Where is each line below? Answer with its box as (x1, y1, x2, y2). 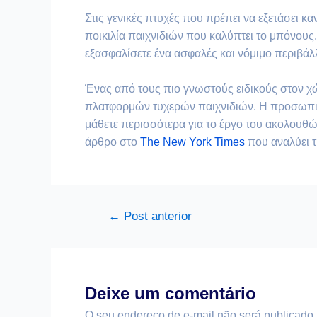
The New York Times (140, 136, 245, 149)
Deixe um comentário (85, 284, 256, 304)
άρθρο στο (85, 136, 140, 149)
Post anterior (120, 209, 192, 224)
